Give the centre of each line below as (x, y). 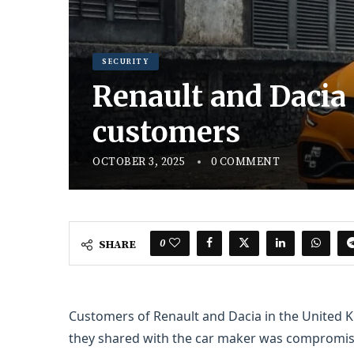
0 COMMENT (245, 162)
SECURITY (126, 62)
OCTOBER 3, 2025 (139, 162)
